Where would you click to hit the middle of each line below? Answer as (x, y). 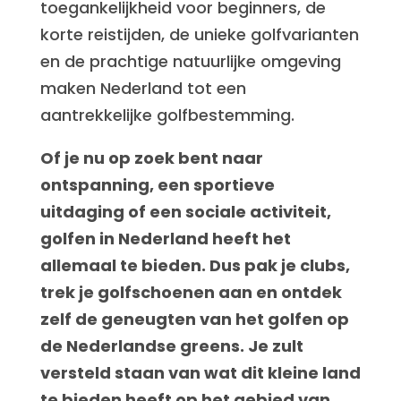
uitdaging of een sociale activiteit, (185, 212)
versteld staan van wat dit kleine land (200, 373)
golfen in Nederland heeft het (165, 239)
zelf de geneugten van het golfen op (194, 319)
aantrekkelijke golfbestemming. (167, 115)
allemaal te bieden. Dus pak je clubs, (195, 265)
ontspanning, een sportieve (157, 185)
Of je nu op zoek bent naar (151, 158)
